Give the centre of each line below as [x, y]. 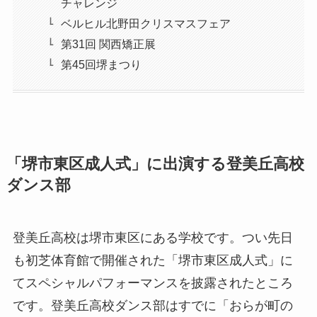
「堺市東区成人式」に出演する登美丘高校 [155, 164]
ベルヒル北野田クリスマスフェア [146, 24]
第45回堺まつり [102, 65]
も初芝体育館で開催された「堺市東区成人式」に [152, 260]
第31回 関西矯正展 [109, 44]
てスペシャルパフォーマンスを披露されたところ [152, 283]
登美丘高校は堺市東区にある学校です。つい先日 [152, 237]
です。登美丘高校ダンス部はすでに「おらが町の [152, 305]
